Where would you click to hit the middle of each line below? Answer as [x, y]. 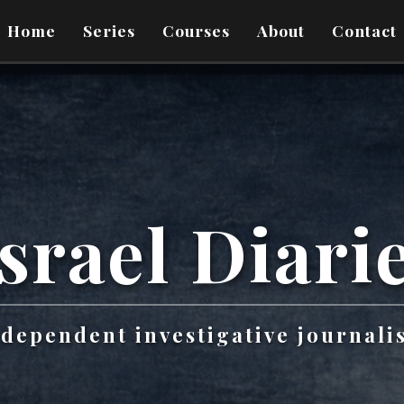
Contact [364, 30]
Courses [196, 30]
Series [109, 30]
